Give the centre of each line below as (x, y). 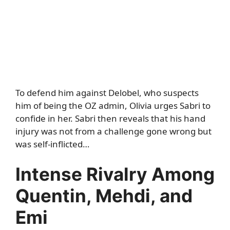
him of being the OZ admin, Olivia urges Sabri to (113, 105)
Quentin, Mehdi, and (104, 196)
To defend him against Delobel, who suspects (107, 92)
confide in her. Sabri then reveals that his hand (110, 118)
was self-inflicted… (52, 144)
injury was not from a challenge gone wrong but (113, 131)
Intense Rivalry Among (115, 174)
